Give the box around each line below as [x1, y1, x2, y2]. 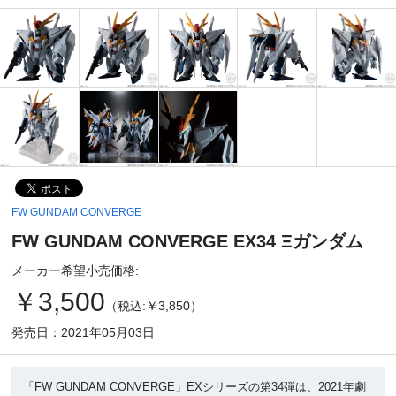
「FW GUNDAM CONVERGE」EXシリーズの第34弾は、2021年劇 [23, 379, 367, 393]
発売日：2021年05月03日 [11, 325, 156, 340]
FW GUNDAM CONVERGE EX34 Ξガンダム [11, 231, 364, 251]
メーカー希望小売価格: [11, 263, 140, 278]
